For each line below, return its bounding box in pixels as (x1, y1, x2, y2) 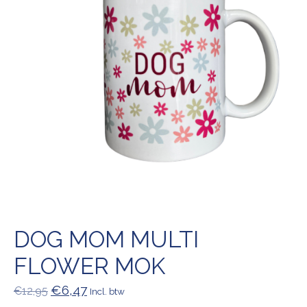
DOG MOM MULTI (14, 225, 199, 253)
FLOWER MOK (14, 252, 165, 280)
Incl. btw (90, 285, 125, 297)
